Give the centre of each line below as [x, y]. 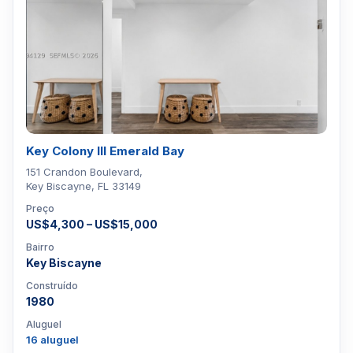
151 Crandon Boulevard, [84, 172]
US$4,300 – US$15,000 [92, 224]
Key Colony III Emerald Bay [105, 151]
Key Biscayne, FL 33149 [84, 186]
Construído [52, 286]
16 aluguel [52, 340]
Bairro [40, 247]
